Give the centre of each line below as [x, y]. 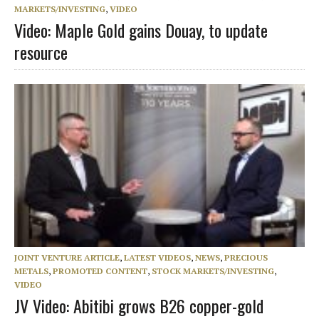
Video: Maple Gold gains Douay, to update [141, 30]
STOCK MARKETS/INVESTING [213, 271]
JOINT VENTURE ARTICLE [67, 257]
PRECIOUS [246, 257]
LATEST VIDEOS [157, 257]
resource [41, 52]
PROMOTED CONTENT [100, 271]
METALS [31, 271]
